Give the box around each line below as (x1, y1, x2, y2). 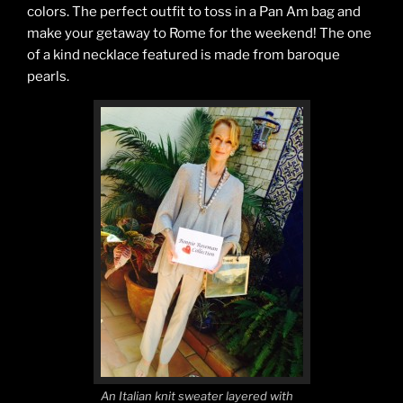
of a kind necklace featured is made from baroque (27, 46, 340, 63)
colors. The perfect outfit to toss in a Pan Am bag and (27, 3, 361, 20)
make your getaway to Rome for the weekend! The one (27, 24, 372, 41)
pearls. (27, 67, 69, 85)
